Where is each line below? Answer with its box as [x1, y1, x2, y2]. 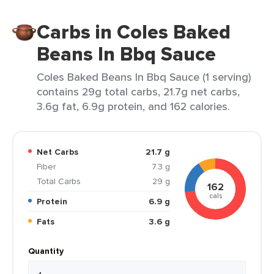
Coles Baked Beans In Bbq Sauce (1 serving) [37, 69, 251, 84]
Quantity [28, 245, 64, 257]
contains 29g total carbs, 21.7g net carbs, [37, 84, 240, 99]
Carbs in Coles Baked [37, 17, 231, 46]
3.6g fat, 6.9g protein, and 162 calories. [37, 98, 230, 114]
